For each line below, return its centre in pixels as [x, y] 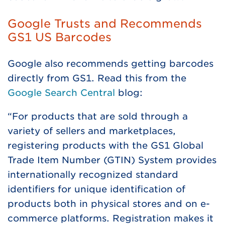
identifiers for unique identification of [96, 189]
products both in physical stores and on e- [109, 204]
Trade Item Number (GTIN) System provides [112, 160]
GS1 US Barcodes [65, 37]
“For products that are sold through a [98, 117]
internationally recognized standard [93, 175]
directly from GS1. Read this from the [97, 78]
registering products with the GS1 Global [105, 146]
